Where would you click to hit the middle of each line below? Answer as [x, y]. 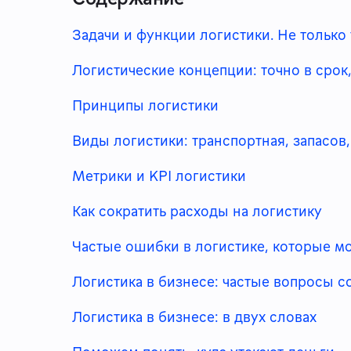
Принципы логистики [145, 105]
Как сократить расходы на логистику [197, 210]
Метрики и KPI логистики [159, 175]
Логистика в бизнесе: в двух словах [194, 316]
